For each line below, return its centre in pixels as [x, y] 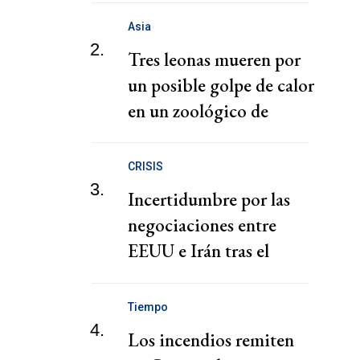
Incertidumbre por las [209, 200]
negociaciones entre [202, 225]
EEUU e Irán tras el [198, 251]
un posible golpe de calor [221, 85]
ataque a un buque [196, 277]
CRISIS [145, 167]
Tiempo [148, 307]
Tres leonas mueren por [214, 59]
